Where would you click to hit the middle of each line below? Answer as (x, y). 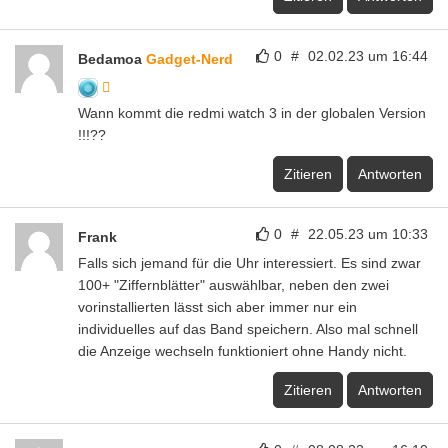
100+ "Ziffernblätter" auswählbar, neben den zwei (233, 284)
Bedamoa (112, 58)
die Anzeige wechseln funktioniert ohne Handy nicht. (242, 350)
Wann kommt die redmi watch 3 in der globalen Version (252, 112)
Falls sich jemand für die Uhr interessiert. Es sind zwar (249, 262)
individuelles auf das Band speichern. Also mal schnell (248, 328)
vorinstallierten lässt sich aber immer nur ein (217, 306)
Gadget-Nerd (189, 58)
